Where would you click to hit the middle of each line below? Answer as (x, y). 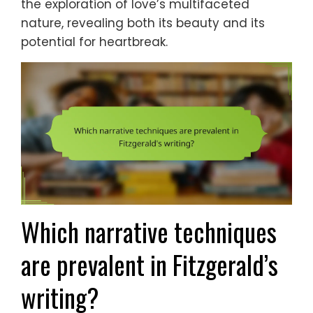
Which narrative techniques (149, 232)
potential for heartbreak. (94, 42)
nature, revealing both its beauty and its (143, 23)
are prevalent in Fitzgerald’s (150, 265)
